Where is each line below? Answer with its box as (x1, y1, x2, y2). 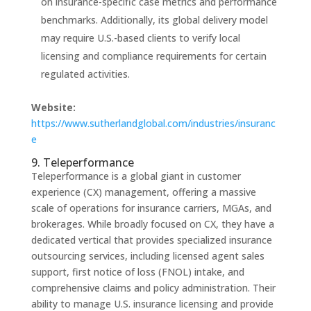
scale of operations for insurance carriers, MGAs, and (31, 201, 271, 215)
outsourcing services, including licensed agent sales (31, 249, 264, 263)
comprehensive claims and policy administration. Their (31, 281, 276, 295)
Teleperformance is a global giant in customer (31, 169, 241, 183)
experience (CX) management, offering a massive (31, 185, 256, 199)
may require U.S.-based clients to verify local (40, 31, 240, 45)
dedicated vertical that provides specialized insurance (31, 233, 272, 247)
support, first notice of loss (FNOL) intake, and (31, 265, 244, 279)
